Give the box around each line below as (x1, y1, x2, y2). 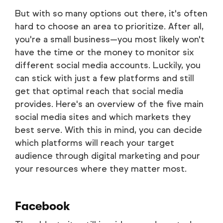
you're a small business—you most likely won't (15, 34, 205, 45)
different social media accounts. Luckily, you (15, 60, 201, 71)
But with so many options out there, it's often (15, 8, 208, 19)
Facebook (15, 199, 70, 214)
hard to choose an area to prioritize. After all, (15, 21, 204, 32)
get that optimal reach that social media (15, 86, 183, 97)
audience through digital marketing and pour (15, 150, 200, 162)
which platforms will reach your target (15, 137, 174, 149)
